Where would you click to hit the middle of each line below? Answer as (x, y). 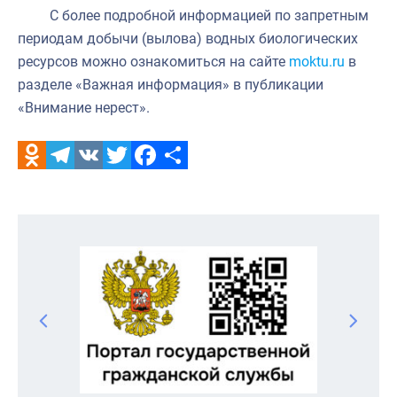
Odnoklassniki (62, 183)
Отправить (195, 183)
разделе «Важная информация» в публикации (171, 84)
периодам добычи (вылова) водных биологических (188, 38)
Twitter (125, 183)
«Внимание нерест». (84, 107)
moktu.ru (317, 61)
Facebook (162, 183)
